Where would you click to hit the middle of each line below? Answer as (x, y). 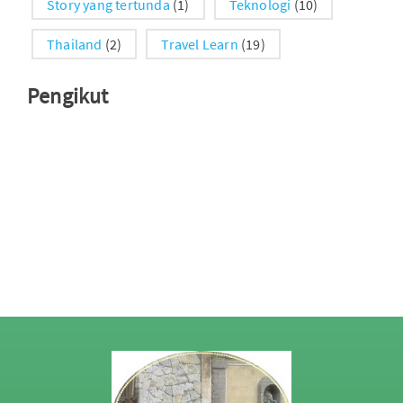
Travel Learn (200, 44)
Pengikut (68, 95)
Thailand (75, 44)
